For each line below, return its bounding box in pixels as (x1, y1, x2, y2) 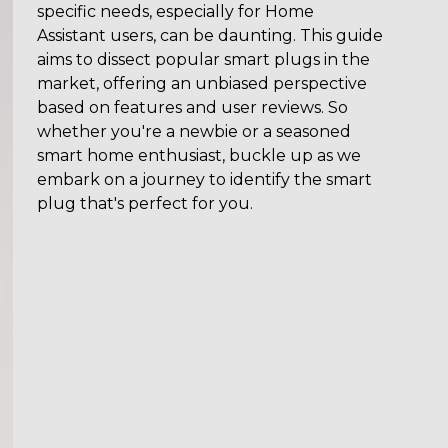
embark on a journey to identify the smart (37, 170, 373, 189)
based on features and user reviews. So (37, 98, 349, 117)
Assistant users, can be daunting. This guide (37, 26, 384, 45)
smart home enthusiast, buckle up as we (37, 146, 362, 165)
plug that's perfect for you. (37, 194, 254, 213)
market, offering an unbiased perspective (37, 74, 368, 93)
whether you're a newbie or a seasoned (37, 122, 352, 141)
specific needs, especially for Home (37, 2, 315, 21)
